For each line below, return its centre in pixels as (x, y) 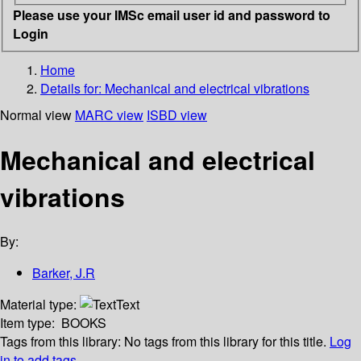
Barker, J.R (64, 273)
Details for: (73, 88)
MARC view (109, 114)
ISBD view (177, 114)
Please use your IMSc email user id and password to (172, 15)
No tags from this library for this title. (225, 342)
